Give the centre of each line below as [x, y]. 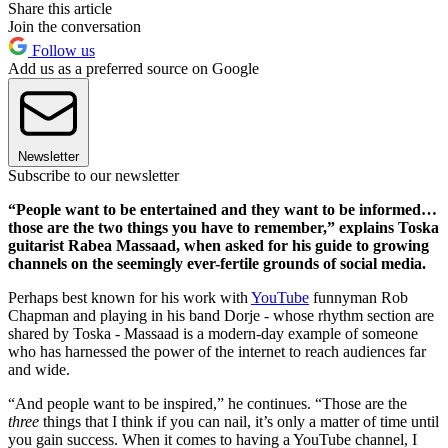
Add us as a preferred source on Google [133, 69]
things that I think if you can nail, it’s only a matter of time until [239, 422]
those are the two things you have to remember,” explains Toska [223, 228]
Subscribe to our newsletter [93, 176]
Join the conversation [74, 27]
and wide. [39, 370]
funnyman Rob [358, 298]
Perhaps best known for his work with [129, 298]
